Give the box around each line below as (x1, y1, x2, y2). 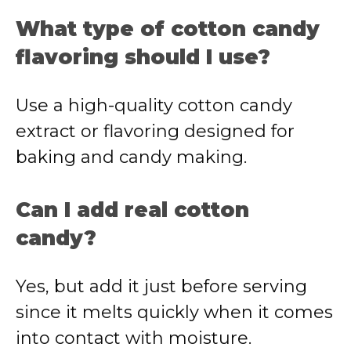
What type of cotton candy (16, 16, 320, 42)
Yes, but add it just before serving (16, 276, 307, 297)
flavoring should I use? (16, 45, 270, 70)
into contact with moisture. (16, 327, 251, 349)
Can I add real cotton (16, 197, 249, 223)
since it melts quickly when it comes (16, 302, 333, 323)
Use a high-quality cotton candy (16, 95, 292, 116)
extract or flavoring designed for (16, 121, 295, 142)
